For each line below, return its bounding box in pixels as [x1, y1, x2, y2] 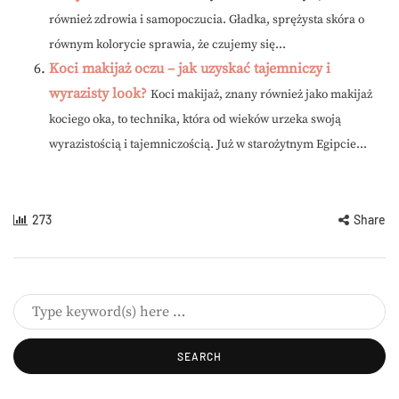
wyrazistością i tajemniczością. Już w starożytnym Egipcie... [49, 137, 367, 153]
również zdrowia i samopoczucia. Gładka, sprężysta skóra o [49, 12, 364, 28]
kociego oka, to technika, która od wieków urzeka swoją [49, 112, 341, 128]
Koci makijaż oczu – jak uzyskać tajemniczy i [49, 60, 330, 78]
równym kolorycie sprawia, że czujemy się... [49, 37, 286, 53]
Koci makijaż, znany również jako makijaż [151, 87, 372, 103]
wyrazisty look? [49, 85, 147, 103]
